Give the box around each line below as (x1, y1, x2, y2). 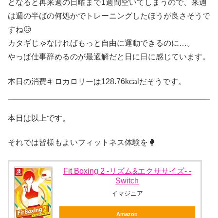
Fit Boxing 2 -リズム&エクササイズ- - (63, 167, 191, 176)
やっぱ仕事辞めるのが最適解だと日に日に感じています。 (8, 53, 210, 61)
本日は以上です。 (8, 113, 70, 122)
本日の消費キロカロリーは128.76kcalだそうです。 (8, 77, 186, 86)
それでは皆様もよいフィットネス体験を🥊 (8, 138, 156, 146)
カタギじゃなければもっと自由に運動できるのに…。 (8, 39, 195, 48)
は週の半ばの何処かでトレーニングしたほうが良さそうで (8, 12, 210, 20)
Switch (115, 177, 139, 185)
